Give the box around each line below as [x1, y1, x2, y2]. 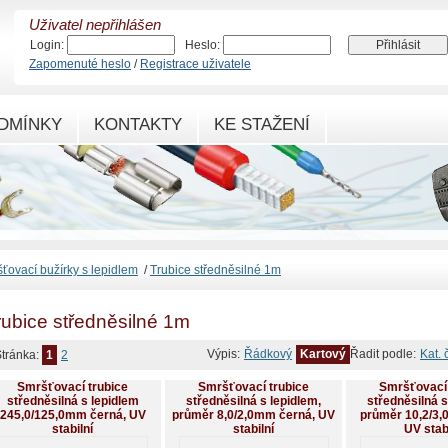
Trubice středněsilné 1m [150, 263, 281, 277]
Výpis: [207, 347, 240, 362]
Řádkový [244, 347, 292, 362]
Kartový [300, 347, 346, 362]
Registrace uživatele [140, 57, 251, 71]
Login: [30, 38, 64, 52]
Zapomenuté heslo [29, 57, 131, 71]
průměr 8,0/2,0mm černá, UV [172, 408, 335, 423]
